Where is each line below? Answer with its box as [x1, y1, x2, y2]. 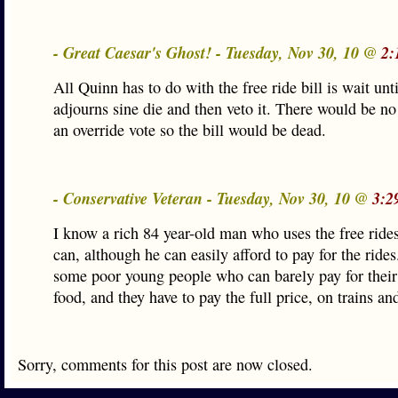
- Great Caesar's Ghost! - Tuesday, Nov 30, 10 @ [53, 41, 381, 64]
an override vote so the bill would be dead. [53, 119, 326, 140]
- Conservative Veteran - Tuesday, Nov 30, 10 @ [53, 187, 372, 210]
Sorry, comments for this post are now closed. [18, 354, 313, 375]
